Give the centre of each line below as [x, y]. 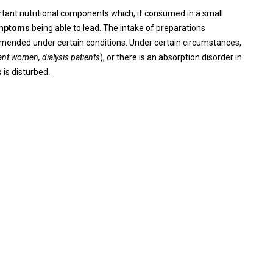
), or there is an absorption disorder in [171, 57]
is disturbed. [26, 72]
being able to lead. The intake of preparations [118, 28]
